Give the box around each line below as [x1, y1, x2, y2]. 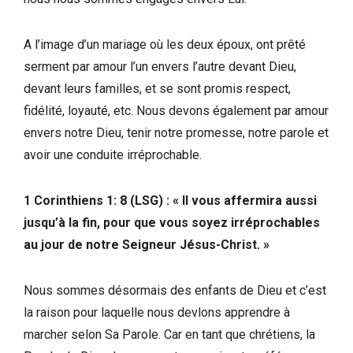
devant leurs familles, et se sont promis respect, [24, 80, 291, 96]
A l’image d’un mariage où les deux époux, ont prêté [24, 36, 306, 52]
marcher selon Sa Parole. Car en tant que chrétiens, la [24, 326, 315, 342]
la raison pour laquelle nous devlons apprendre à [24, 304, 290, 320]
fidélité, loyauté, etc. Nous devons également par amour [24, 102, 329, 118]
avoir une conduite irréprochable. [24, 147, 205, 162]
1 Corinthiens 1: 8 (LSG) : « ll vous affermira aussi [24, 192, 317, 208]
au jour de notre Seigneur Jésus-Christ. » [24, 236, 273, 252]
